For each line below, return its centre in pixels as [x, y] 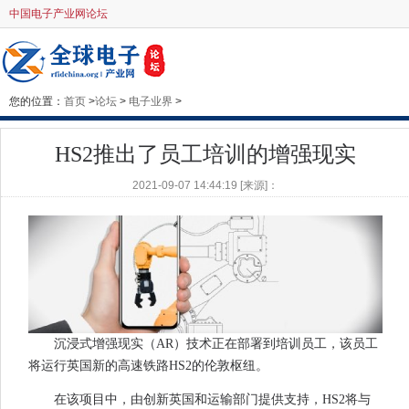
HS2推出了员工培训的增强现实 [205, 154]
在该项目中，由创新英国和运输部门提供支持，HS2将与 [212, 400]
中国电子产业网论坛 [58, 14]
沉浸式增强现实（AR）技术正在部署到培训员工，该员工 [216, 344]
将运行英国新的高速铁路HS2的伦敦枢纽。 [148, 366]
